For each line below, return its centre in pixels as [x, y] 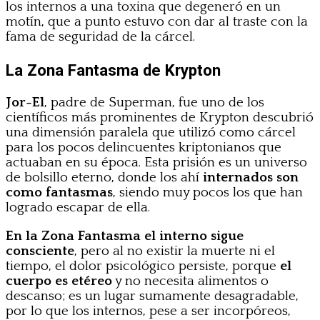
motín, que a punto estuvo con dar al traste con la [157, 22]
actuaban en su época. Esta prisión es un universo [156, 162]
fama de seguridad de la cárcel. [100, 37]
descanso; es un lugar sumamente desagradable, [152, 296]
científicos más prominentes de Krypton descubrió [160, 117]
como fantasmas [59, 192]
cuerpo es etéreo [59, 281]
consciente [40, 251]
